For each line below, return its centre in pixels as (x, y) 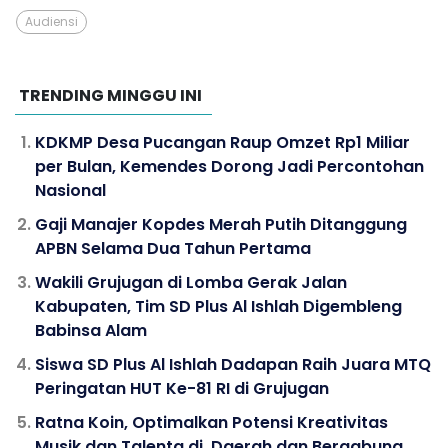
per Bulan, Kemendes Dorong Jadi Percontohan (229, 166)
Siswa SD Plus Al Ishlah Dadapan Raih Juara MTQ (233, 364)
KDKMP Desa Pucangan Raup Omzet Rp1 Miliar (222, 142)
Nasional (70, 190)
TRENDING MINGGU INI (110, 95)
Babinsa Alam (91, 330)
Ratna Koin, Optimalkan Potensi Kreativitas (211, 422)
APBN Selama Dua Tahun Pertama (173, 248)
